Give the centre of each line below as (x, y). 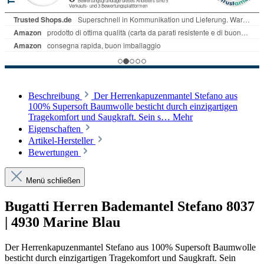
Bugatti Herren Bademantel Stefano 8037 (130, 207)
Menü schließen (53, 181)
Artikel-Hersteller (62, 141)
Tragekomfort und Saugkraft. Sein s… (100, 117)
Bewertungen (55, 153)
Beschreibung (54, 96)
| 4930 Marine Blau (62, 222)
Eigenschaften (56, 129)
